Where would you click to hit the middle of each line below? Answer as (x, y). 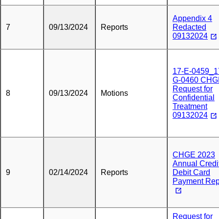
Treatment (190, 106)
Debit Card (191, 172)
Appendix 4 (192, 18)
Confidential (194, 98)
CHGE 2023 (194, 155)
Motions (114, 93)
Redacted (189, 27)
